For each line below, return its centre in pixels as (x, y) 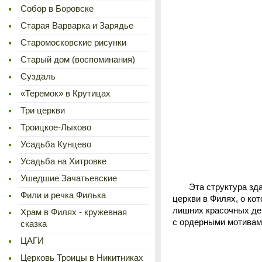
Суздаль (38, 77)
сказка (34, 224)
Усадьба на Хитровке (63, 161)
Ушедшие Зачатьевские (69, 178)
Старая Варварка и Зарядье (77, 26)
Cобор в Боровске (57, 9)
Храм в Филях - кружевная (74, 212)
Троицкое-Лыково (56, 127)
